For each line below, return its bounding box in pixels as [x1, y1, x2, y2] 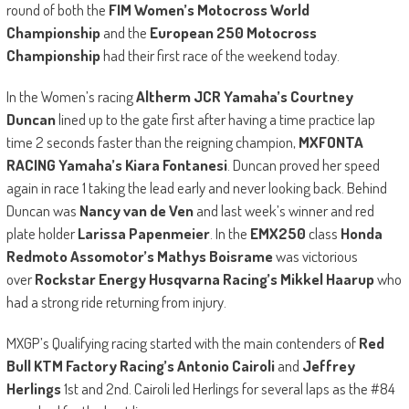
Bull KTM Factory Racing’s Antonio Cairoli [5, 355, 275, 375]
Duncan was [5, 200, 79, 220]
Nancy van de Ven [79, 200, 194, 220]
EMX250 [249, 223, 306, 243]
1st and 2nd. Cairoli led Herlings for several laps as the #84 [60, 378, 395, 398]
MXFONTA [298, 131, 363, 152]
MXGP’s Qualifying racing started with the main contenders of [5, 332, 359, 352]
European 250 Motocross [149, 22, 317, 42]
